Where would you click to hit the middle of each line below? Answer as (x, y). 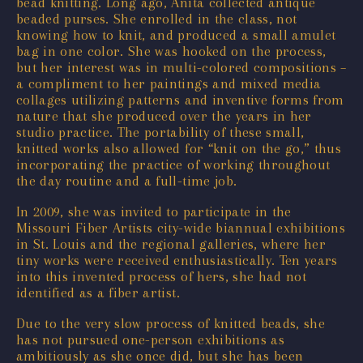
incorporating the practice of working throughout (173, 164)
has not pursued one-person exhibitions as (150, 339)
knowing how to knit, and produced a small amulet (176, 34)
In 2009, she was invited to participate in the (154, 211)
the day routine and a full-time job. (127, 180)
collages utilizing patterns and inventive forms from (180, 99)
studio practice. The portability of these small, (160, 132)
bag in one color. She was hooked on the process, (171, 51)
